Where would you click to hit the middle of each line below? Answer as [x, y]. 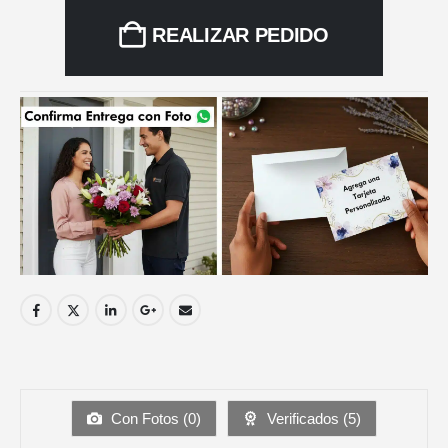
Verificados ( [305, 419]
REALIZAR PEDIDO [240, 35]
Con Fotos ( [147, 419]
